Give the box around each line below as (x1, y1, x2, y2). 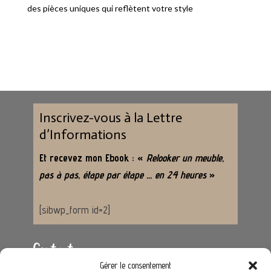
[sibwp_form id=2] (39, 204, 110, 217)
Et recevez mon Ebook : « (39, 152, 146, 165)
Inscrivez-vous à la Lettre (39, 109, 182, 126)
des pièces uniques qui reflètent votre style (27, 3, 193, 14)
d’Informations (39, 126, 126, 143)
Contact (33, 241, 73, 260)
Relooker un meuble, (146, 152, 224, 165)
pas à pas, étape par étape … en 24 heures (39, 169, 209, 181)
